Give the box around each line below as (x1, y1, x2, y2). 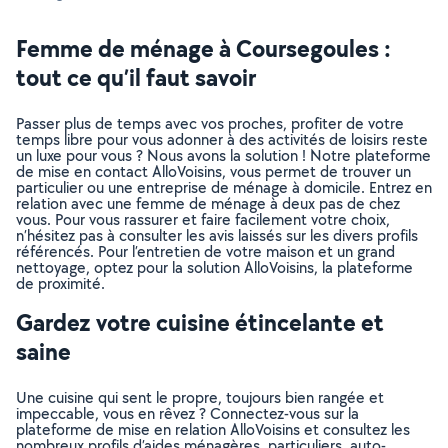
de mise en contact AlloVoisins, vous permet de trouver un (16, 161, 411, 182)
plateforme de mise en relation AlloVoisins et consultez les (16, 419, 410, 440)
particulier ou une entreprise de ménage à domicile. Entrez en (16, 177, 432, 198)
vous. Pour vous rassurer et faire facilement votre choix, (16, 209, 390, 230)
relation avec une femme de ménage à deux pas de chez (16, 193, 400, 214)
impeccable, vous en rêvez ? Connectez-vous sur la (16, 403, 359, 424)
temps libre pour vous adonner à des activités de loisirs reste (16, 129, 428, 150)
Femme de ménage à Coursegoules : (16, 32, 391, 64)
